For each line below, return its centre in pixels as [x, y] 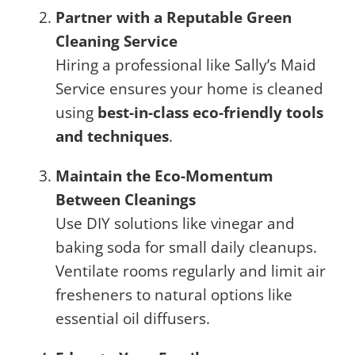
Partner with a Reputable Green [174, 17]
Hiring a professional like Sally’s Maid [186, 65]
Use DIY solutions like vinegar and [175, 223]
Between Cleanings [126, 200]
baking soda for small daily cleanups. [186, 247]
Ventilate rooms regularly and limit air [191, 271]
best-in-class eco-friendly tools [210, 113]
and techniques [112, 136]
